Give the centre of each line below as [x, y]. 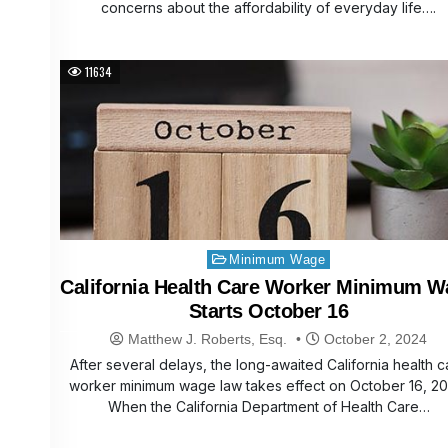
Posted [222, 256]
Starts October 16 [268, 311]
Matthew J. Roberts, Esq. [208, 339]
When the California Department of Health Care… [268, 407]
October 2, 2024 [374, 339]
